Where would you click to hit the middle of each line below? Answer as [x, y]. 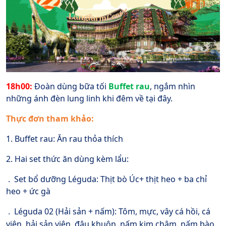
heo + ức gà [28, 191]
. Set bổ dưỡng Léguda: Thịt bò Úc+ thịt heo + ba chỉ [106, 179]
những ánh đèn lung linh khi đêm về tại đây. [89, 99]
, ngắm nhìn [173, 87]
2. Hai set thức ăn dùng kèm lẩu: [67, 159]
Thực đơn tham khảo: [50, 119]
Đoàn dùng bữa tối [71, 87]
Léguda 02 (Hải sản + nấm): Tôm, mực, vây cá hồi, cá [112, 212]
